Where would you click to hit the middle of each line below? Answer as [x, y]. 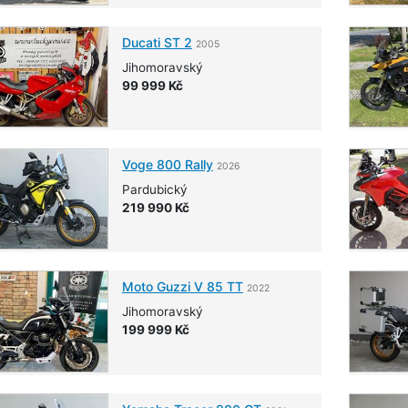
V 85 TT [216, 287]
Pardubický [154, 190]
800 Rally [183, 165]
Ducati [141, 42]
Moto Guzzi [156, 287]
